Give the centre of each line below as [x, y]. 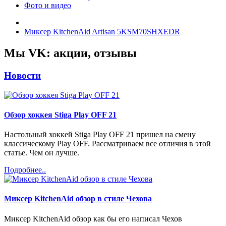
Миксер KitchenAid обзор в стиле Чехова [78, 199]
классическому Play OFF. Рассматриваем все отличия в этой [107, 144]
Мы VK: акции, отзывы [70, 53]
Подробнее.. [25, 170]
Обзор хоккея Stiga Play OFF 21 [60, 115]
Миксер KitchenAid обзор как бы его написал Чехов [93, 218]
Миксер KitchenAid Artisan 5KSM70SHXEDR [102, 32]
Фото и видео [48, 5]
